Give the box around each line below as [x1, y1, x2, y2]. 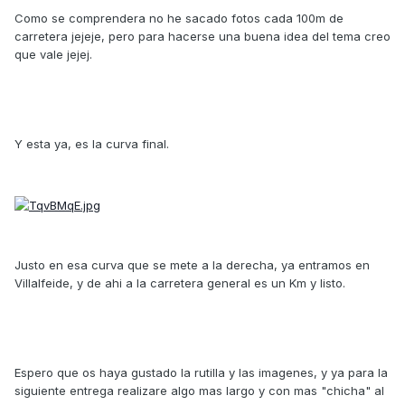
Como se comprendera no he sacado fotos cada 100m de [14, 11, 344, 26]
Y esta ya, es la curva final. [14, 137, 169, 152]
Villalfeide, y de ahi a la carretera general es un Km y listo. [14, 275, 345, 290]
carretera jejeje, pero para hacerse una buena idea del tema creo [14, 29, 391, 44]
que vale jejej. [14, 47, 92, 62]
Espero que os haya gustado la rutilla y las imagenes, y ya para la [14, 364, 388, 380]
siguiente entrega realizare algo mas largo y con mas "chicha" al [14, 382, 384, 398]
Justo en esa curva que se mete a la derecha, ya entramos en [14, 257, 370, 272]
